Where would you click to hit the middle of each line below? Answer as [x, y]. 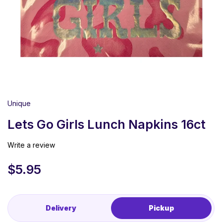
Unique [19, 104]
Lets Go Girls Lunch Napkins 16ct [107, 125]
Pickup [161, 208]
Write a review [31, 145]
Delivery [61, 208]
